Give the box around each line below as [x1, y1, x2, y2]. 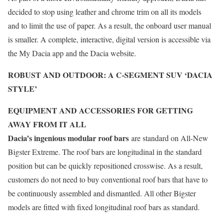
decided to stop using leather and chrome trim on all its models [8, 6, 201, 17]
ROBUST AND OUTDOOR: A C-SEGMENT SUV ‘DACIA [8, 69, 213, 80]
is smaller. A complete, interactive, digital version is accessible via [8, 34, 211, 44]
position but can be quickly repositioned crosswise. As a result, [8, 160, 203, 171]
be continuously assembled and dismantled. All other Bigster [8, 187, 196, 198]
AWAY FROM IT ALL [8, 118, 86, 130]
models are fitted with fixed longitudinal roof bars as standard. [8, 201, 200, 212]
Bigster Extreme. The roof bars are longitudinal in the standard [8, 146, 202, 157]
